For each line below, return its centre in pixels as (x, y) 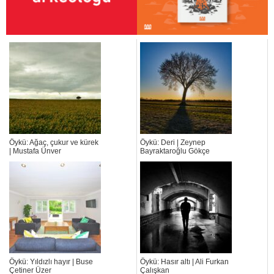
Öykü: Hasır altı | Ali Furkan (184, 262)
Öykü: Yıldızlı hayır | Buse (51, 262)
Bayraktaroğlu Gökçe (175, 151)
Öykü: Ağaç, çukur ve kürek (54, 143)
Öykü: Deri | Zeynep (173, 143)
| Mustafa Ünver (35, 151)
